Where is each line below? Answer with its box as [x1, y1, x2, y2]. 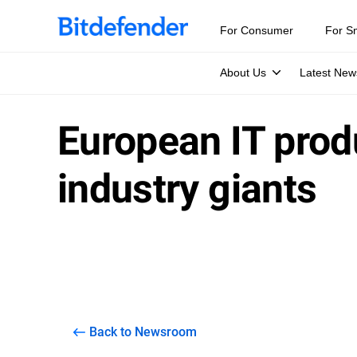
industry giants [57, 166, 317, 212]
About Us [220, 66, 266, 79]
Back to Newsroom [89, 323, 197, 339]
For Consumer [220, 24, 293, 37]
